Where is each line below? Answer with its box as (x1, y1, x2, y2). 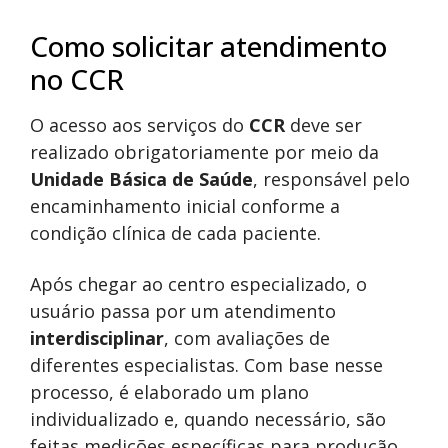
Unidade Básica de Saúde (30, 166, 253, 191)
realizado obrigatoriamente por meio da (30, 139, 379, 164)
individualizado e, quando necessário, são (30, 406, 386, 431)
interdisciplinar (30, 325, 164, 350)
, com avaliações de (164, 325, 330, 350)
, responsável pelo (253, 166, 410, 191)
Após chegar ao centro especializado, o (30, 271, 367, 296)
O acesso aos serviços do (30, 112, 249, 137)
